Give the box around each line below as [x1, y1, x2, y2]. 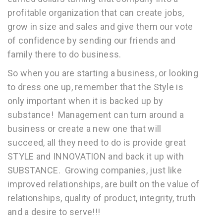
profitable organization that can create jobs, [7, 7, 184, 18]
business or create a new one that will [7, 123, 162, 134]
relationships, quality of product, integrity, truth [7, 193, 196, 203]
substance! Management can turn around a [7, 110, 184, 120]
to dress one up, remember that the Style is [7, 82, 183, 92]
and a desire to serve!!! [7, 207, 101, 217]
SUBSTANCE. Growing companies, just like [7, 165, 182, 175]
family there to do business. [7, 49, 121, 59]
